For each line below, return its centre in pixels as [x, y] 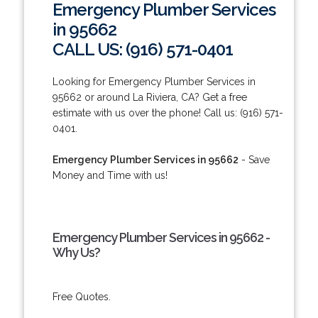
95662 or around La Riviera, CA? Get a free [149, 97]
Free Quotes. [81, 296]
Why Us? [76, 252]
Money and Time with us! [110, 175]
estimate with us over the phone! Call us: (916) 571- [168, 113]
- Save [254, 159]
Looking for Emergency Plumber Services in [154, 81]
